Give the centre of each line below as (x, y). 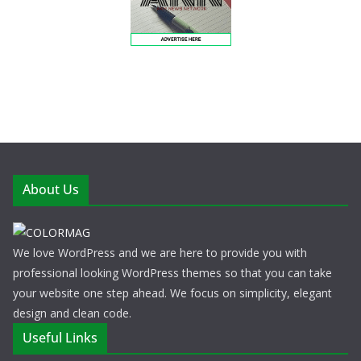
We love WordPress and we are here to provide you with (160, 253)
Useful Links (60, 338)
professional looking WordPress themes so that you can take (172, 273)
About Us (51, 189)
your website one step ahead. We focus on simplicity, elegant (172, 293)
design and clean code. (72, 313)
